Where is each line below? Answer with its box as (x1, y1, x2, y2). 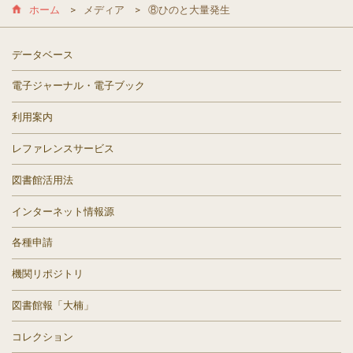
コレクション (12, 330, 73, 343)
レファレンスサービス (12, 143, 114, 154)
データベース (12, 48, 73, 61)
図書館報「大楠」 (12, 299, 94, 311)
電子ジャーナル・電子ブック (12, 80, 145, 92)
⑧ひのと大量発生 (148, 4, 231, 17)
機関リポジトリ (12, 268, 84, 281)
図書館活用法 (12, 173, 73, 186)
